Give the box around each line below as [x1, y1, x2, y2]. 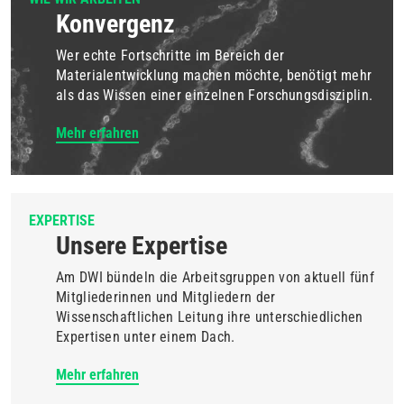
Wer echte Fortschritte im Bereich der [56, 46, 285, 64]
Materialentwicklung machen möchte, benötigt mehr [56, 66, 372, 84]
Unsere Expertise [56, 230, 227, 261]
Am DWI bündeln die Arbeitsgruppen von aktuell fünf [56, 268, 374, 286]
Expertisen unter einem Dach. [56, 327, 235, 345]
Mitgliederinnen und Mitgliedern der [56, 288, 276, 306]
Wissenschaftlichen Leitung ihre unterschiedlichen [56, 308, 363, 326]
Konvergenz [56, 8, 175, 39]
